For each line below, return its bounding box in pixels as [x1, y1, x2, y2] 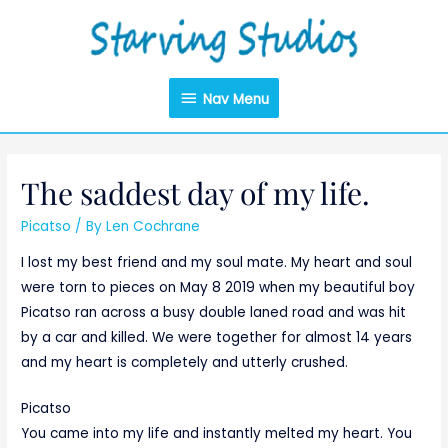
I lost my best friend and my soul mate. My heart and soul [21, 252, 413, 272]
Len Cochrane [106, 216, 201, 236]
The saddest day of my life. [21, 172, 371, 213]
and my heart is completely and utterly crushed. [21, 352, 349, 372]
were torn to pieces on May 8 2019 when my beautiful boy [21, 277, 416, 297]
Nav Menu [203, 89, 269, 109]
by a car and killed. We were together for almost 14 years [21, 327, 413, 347]
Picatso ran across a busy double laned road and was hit [21, 302, 407, 322]
